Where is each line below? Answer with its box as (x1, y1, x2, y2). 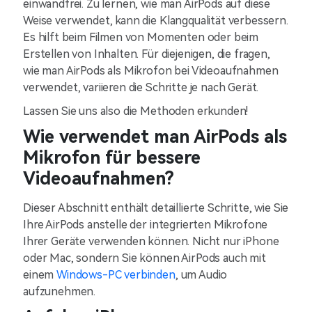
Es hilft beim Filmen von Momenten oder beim (23, 31, 259, 44)
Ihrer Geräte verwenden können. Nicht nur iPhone (23, 235, 279, 248)
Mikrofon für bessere (23, 148, 201, 168)
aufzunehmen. (23, 285, 96, 298)
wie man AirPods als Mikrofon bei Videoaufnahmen (23, 64, 279, 77)
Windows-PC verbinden (56, 268, 175, 281)
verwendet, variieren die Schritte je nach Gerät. (23, 81, 259, 94)
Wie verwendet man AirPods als (23, 127, 287, 147)
